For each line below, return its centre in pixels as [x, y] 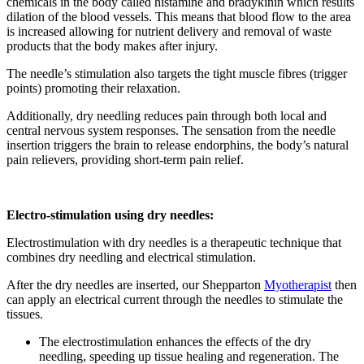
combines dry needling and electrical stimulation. [131, 257]
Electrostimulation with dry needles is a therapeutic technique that [174, 242]
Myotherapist [298, 284]
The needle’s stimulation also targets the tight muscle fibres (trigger [177, 73]
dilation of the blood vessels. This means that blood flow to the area [179, 16]
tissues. [25, 314]
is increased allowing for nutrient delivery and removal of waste [169, 31]
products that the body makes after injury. [112, 45]
